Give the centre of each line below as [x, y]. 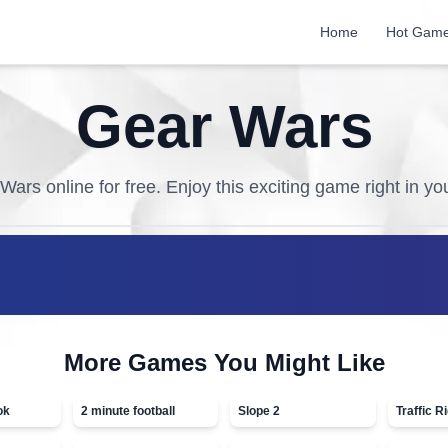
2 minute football [127, 411]
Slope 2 [259, 411]
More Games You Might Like [224, 362]
